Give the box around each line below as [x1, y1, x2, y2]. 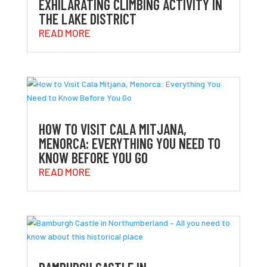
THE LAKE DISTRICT [38, 10, 136, 27]
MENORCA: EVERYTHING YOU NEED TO [38, 134, 221, 152]
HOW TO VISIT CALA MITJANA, [38, 120, 187, 138]
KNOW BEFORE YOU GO [38, 148, 148, 166]
